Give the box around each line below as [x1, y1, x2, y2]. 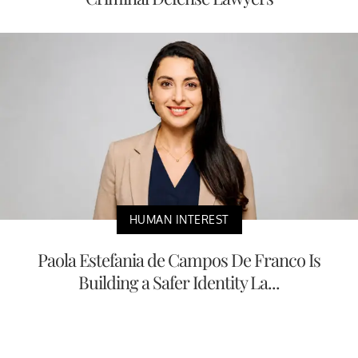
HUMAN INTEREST [129, 213, 229, 227]
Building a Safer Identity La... [78, 270, 280, 295]
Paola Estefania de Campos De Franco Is [38, 248, 320, 272]
